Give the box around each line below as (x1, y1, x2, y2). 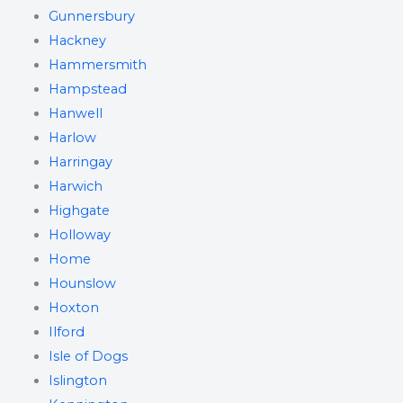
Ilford (48, 324, 85, 340)
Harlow (48, 130, 96, 146)
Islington (48, 372, 107, 389)
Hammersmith (48, 57, 147, 73)
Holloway (48, 227, 111, 243)
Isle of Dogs (48, 348, 128, 364)
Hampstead (48, 81, 127, 97)
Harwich (48, 178, 103, 194)
